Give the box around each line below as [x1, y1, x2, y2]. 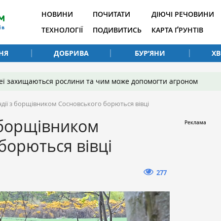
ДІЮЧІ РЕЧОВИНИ [151, 9, 214, 19]
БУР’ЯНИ [135, 48, 165, 58]
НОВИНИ [41, 9, 73, 19]
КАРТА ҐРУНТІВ [151, 25, 203, 35]
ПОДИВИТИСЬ [93, 25, 142, 35]
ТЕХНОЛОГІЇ [41, 25, 83, 35]
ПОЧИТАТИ [93, 9, 130, 19]
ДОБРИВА [53, 48, 89, 58]
